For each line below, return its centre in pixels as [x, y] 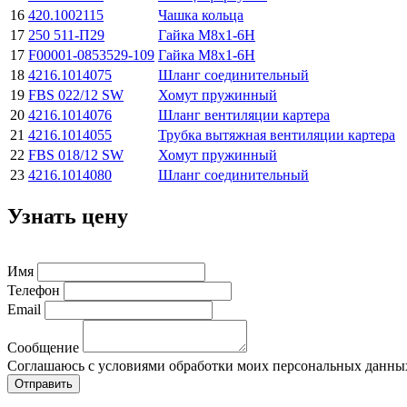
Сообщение [43, 348]
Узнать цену [68, 216]
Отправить [44, 384]
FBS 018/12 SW [76, 154]
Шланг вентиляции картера [244, 114]
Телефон [34, 291]
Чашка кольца [201, 15]
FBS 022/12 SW [76, 94]
